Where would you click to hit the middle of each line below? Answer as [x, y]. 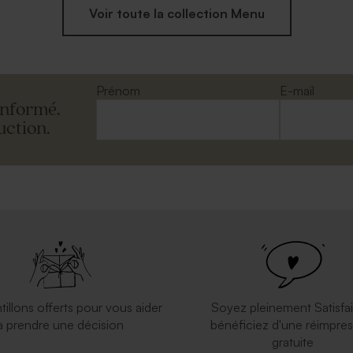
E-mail [297, 91]
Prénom [118, 91]
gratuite [293, 342]
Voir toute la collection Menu [176, 13]
